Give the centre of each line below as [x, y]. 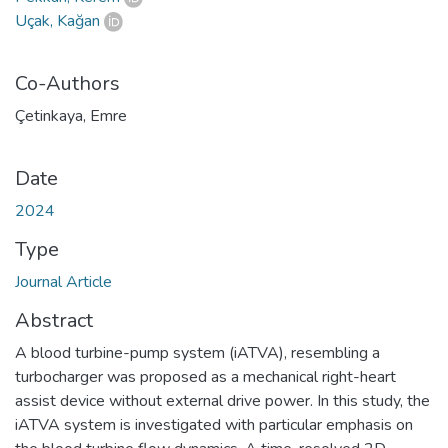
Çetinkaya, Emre [71, 115]
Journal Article [63, 281]
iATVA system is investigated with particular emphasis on [214, 424]
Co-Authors [67, 83]
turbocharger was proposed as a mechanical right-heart [205, 376]
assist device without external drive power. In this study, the [222, 400]
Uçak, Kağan [57, 20]
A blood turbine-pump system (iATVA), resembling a [197, 352]
